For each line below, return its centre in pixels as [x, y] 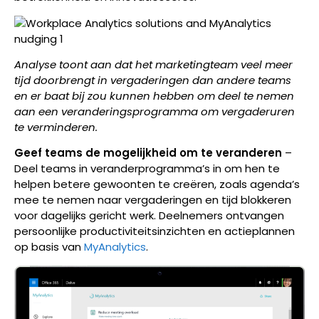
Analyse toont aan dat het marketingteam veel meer [153, 64]
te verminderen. [56, 127]
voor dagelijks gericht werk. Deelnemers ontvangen [149, 216]
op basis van [49, 247]
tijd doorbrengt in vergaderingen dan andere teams [153, 80]
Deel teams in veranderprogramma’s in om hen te [147, 169]
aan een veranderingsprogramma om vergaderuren [155, 111]
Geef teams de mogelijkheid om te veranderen [148, 153]
